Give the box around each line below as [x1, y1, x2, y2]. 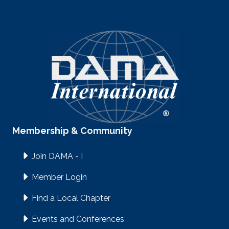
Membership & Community [12, 125, 132, 136]
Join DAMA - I [32, 151, 85, 162]
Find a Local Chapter [32, 193, 110, 203]
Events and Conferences [32, 214, 124, 224]
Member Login [32, 172, 87, 182]
